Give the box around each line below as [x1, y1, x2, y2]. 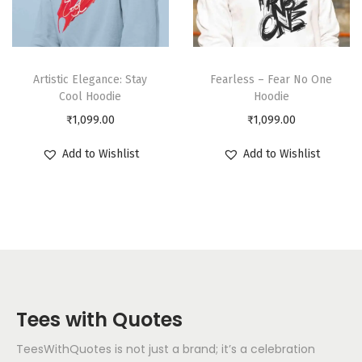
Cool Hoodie [59, 90, 122, 104]
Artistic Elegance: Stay [33, 73, 148, 87]
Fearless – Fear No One [210, 73, 333, 87]
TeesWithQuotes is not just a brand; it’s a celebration [16, 341, 315, 358]
